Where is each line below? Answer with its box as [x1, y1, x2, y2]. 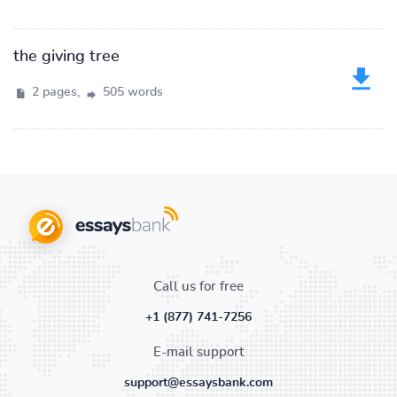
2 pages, [28, 86, 83, 98]
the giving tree [13, 49, 120, 65]
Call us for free [153, 280, 244, 293]
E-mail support [153, 346, 244, 359]
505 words [99, 86, 163, 98]
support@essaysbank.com [124, 377, 273, 389]
